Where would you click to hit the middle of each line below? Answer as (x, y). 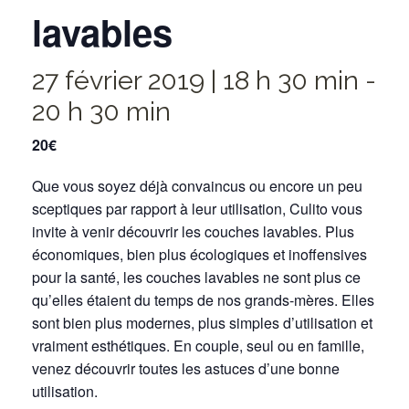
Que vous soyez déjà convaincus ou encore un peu (197, 186)
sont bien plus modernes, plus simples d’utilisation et (202, 323)
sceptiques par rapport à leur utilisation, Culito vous (197, 209)
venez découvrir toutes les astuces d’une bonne (186, 368)
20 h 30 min (101, 111)
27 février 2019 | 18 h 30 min (195, 80)
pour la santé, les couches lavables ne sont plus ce (196, 277)
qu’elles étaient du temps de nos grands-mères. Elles (203, 300)
